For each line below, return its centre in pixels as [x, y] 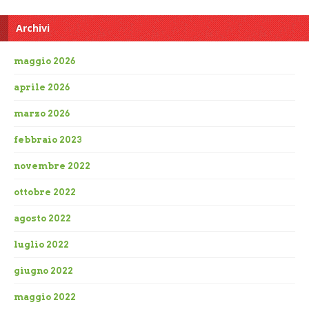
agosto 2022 [42, 219]
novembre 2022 [52, 166]
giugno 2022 [43, 271]
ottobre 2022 [45, 192]
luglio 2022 [41, 245]
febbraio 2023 [48, 140]
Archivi [33, 28]
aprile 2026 [42, 88]
